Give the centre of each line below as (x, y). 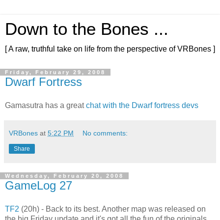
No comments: (105, 133)
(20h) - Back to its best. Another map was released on (112, 209)
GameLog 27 (39, 185)
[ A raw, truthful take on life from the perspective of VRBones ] (110, 49)
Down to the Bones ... (87, 29)
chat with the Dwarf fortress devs (142, 105)
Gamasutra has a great (45, 105)
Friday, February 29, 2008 (55, 72)
